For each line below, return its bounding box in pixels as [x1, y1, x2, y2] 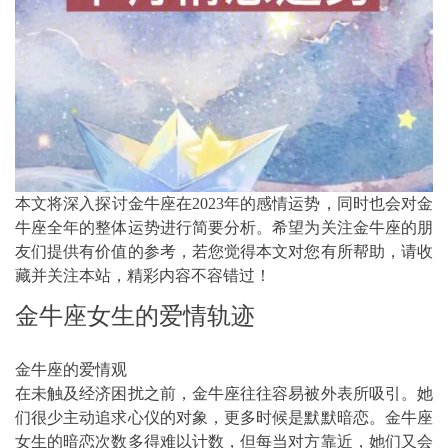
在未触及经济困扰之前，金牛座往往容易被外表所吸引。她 [15, 384, 433, 402]
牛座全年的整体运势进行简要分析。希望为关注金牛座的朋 [15, 218, 433, 236]
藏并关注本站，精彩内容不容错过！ [15, 266, 271, 284]
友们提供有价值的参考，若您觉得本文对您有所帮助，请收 [15, 242, 433, 260]
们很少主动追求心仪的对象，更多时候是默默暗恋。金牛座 [15, 408, 433, 426]
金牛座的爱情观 [15, 360, 127, 378]
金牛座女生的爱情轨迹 [15, 302, 255, 329]
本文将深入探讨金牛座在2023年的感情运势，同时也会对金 [15, 194, 433, 212]
